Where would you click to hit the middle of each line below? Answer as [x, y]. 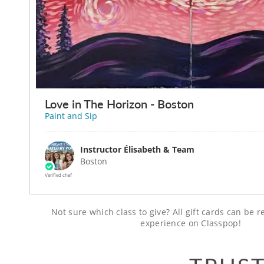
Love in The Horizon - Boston [119, 104]
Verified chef [58, 175]
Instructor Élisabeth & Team [137, 150]
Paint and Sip [71, 116]
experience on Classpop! [191, 223]
